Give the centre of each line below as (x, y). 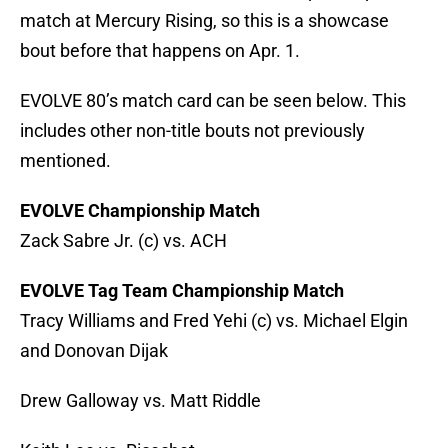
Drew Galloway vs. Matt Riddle (140, 401)
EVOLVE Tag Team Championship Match (182, 291)
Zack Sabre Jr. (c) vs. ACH (123, 241)
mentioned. (65, 161)
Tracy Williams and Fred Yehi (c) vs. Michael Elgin (214, 321)
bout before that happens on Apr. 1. (160, 51)
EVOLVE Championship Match (140, 211)
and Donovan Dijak (94, 351)
